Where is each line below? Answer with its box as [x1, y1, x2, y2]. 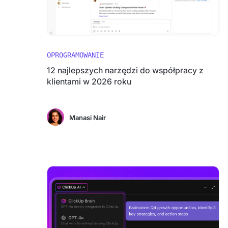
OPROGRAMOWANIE [47, 51, 104, 59]
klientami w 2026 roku [47, 76, 131, 87]
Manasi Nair [69, 113, 106, 122]
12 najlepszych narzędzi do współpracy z [47, 65, 204, 75]
